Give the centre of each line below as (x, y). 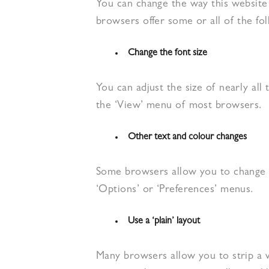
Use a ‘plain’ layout (164, 222)
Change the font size (168, 53)
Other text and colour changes (187, 138)
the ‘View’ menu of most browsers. (179, 106)
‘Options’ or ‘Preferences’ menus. (175, 190)
